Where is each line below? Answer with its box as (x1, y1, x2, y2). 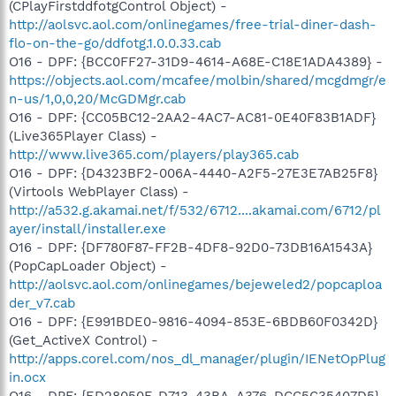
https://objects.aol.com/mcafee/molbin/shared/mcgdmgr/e (9, 72, 386, 88)
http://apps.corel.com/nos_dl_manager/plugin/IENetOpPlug (9, 350, 385, 367)
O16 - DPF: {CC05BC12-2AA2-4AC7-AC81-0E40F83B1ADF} (9, 109, 376, 126)
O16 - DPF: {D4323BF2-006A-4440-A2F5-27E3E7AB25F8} (9, 164, 377, 181)
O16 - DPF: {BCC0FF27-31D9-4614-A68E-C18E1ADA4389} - (9, 53, 383, 70)
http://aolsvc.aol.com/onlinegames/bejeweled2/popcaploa (9, 276, 382, 293)
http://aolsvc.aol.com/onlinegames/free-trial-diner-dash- (9, 16, 377, 33)
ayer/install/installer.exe (9, 220, 166, 237)
